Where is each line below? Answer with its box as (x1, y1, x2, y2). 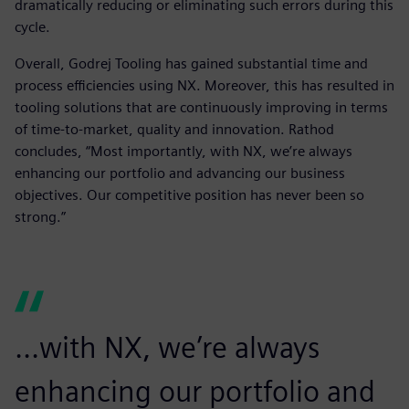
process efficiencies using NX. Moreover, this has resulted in (15, 77, 394, 95)
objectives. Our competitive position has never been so (15, 186, 364, 204)
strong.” (15, 208, 66, 226)
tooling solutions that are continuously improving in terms (15, 99, 388, 117)
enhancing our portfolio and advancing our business (15, 164, 345, 183)
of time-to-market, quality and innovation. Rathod (15, 121, 334, 139)
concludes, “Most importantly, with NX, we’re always (15, 142, 352, 161)
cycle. (15, 18, 50, 37)
